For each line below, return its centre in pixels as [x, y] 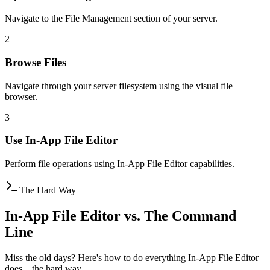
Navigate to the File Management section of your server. [111, 19]
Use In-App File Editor [61, 140]
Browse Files [36, 62]
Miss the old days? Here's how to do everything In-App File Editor [132, 257]
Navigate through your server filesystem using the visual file [119, 86]
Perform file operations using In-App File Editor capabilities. [120, 163]
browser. [21, 96]
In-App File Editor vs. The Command [121, 215]
